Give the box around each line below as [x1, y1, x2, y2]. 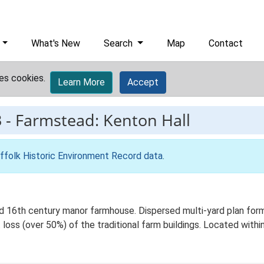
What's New [31, 38, 81, 49]
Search [104, 38, 136, 49]
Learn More [58, 77, 105, 88]
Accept [127, 77, 159, 88]
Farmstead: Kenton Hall [15, 109, 190, 131]
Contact [209, 38, 243, 49]
